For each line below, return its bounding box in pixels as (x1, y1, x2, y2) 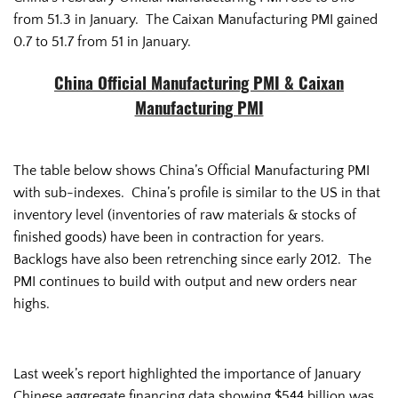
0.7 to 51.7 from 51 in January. (13, 33, 191, 50)
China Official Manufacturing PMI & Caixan (54, 76, 344, 94)
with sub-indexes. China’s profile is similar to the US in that (13, 184, 380, 201)
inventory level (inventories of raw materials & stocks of (13, 206, 356, 223)
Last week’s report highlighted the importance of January (13, 366, 361, 383)
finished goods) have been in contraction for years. (13, 228, 328, 245)
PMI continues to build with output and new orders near (13, 273, 357, 290)
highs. (13, 295, 50, 312)
